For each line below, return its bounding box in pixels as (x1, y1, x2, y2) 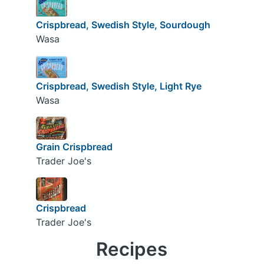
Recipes (96, 238, 168, 261)
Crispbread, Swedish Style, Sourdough (35, 19, 210, 31)
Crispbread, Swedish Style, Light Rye (35, 80, 202, 92)
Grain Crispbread (35, 141, 113, 153)
